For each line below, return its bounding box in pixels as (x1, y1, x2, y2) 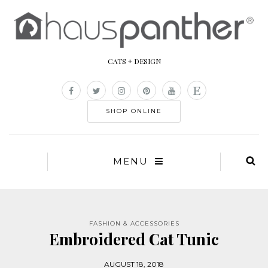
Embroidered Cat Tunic (49, 229, 219, 250)
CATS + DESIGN (107, 56, 161, 66)
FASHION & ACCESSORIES (89, 220, 179, 228)
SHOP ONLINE (106, 107, 162, 115)
